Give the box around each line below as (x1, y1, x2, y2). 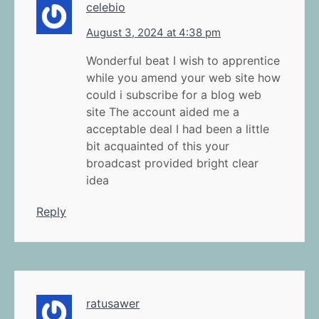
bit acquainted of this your (86, 138, 229, 153)
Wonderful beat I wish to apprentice (86, 53, 280, 68)
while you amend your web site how (86, 70, 281, 85)
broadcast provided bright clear (86, 155, 258, 170)
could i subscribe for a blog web (86, 87, 261, 102)
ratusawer (86, 296, 140, 310)
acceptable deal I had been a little (86, 121, 269, 136)
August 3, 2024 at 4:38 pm (86, 25, 221, 39)
